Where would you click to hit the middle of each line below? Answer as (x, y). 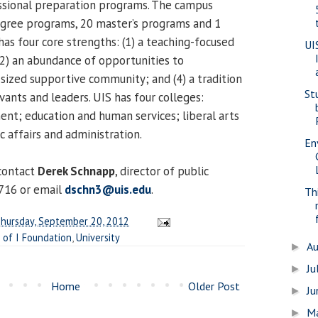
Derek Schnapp (76, 171)
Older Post (214, 286)
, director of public (162, 171)
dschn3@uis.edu (108, 189)
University (98, 237)
